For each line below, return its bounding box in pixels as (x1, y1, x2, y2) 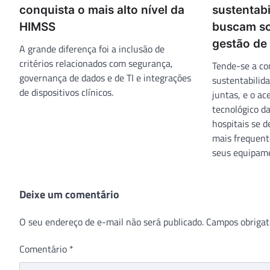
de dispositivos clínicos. (19, 84, 113, 99)
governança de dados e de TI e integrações (19, 70, 191, 85)
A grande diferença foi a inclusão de (19, 41, 165, 56)
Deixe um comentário (19, 186, 119, 202)
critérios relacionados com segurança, (19, 55, 173, 71)
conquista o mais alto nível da (19, 2, 184, 17)
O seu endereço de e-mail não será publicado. (19, 214, 204, 229)
